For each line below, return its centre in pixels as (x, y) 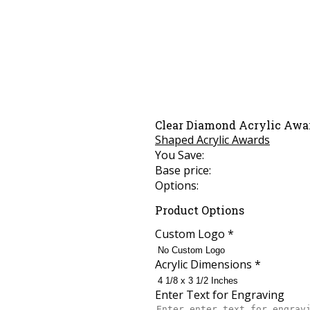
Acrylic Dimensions (205, 264)
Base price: (183, 171)
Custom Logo (191, 234)
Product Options (200, 210)
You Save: (180, 155)
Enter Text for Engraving (220, 294)
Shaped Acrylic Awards (212, 140)
